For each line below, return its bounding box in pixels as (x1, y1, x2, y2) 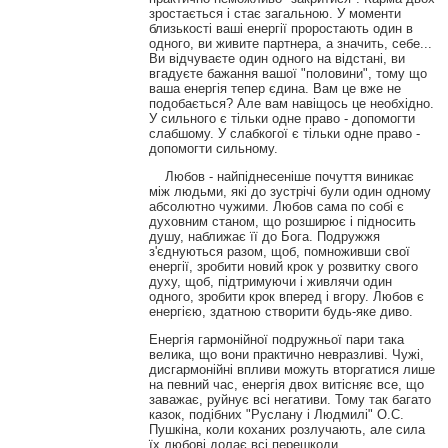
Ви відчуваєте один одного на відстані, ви (148, 50, 405, 66)
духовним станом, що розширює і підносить (148, 213, 416, 229)
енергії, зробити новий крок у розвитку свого (148, 258, 418, 274)
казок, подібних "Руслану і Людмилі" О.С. (148, 406, 404, 422)
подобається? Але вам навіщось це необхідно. (148, 95, 434, 111)
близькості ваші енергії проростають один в (148, 20, 413, 36)
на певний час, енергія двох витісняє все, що (148, 376, 424, 392)
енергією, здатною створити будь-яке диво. (148, 303, 413, 319)
